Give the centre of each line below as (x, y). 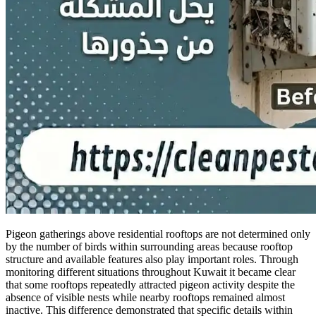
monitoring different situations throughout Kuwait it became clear (151, 272)
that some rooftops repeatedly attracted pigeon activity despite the (150, 284)
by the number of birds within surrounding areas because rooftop (149, 246)
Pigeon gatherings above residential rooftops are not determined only (158, 233)
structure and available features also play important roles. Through (152, 259)
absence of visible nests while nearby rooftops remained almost (145, 297)
